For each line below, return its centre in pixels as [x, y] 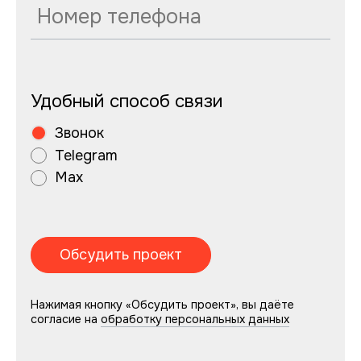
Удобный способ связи [127, 101]
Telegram [87, 155]
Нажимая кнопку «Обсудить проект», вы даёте [163, 305]
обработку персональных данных [195, 320]
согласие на [66, 320]
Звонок [80, 133]
